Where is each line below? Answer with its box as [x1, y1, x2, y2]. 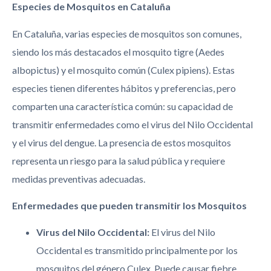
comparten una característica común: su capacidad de [12, 100, 233, 112]
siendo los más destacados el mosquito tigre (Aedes [12, 45, 224, 57]
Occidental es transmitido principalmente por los [36, 244, 238, 256]
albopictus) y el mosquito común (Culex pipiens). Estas [12, 64, 235, 76]
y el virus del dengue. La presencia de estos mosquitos [12, 136, 231, 148]
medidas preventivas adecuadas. [12, 172, 145, 184]
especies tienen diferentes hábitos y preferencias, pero [12, 82, 236, 94]
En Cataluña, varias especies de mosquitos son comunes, [12, 27, 241, 39]
